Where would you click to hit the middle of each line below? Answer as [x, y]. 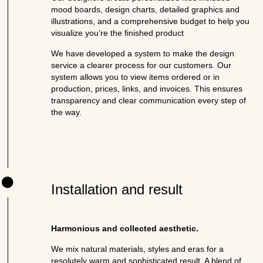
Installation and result [117, 189]
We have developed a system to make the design [143, 53]
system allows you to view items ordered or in [136, 77]
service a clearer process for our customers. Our [141, 65]
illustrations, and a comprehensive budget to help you [151, 21]
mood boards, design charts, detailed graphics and [146, 9]
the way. [67, 112]
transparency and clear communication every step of [149, 100]
